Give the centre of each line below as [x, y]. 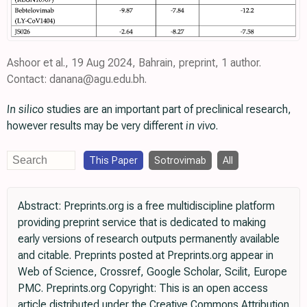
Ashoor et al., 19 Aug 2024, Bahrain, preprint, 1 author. [134, 62]
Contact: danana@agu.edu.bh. [77, 79]
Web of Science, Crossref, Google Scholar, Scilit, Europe [152, 271]
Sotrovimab [180, 160]
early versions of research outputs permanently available [149, 238]
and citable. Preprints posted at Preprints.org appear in [146, 255]
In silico [25, 109]
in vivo [201, 125]
